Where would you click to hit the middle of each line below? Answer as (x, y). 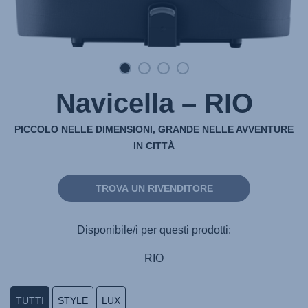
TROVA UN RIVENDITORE (154, 188)
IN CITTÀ (154, 146)
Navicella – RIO (154, 103)
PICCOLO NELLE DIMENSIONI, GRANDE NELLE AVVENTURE (154, 129)
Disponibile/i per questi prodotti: (154, 230)
